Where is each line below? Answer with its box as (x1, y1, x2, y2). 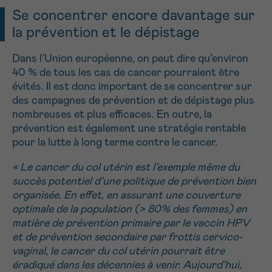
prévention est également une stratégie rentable (12, 123, 246, 134)
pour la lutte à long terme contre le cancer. (12, 137, 217, 148)
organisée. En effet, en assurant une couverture (12, 189, 240, 201)
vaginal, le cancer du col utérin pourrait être (12, 245, 225, 257)
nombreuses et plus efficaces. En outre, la (12, 109, 212, 120)
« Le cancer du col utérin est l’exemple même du (12, 161, 240, 173)
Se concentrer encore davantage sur (12, 8, 255, 23)
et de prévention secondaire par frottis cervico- (12, 231, 242, 243)
